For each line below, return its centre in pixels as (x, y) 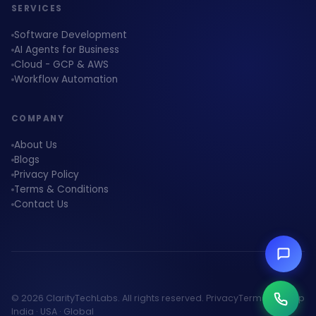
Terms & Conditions (61, 189)
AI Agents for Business (67, 50)
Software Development (71, 35)
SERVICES (37, 8)
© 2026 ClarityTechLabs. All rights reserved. (108, 298)
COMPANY (38, 119)
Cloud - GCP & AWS (61, 65)
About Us (36, 145)
